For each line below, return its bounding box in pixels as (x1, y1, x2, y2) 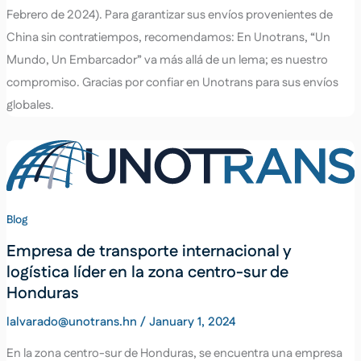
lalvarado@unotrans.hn (6, 313, 140, 330)
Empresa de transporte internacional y (6, 239, 291, 263)
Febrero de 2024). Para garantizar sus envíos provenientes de (6, 6, 333, 23)
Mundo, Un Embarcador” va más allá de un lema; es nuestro (6, 51, 328, 68)
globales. (6, 96, 54, 114)
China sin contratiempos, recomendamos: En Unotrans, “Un (6, 28, 330, 46)
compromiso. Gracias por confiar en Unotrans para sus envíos (6, 73, 338, 91)
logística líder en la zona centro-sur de (6, 260, 288, 284)
